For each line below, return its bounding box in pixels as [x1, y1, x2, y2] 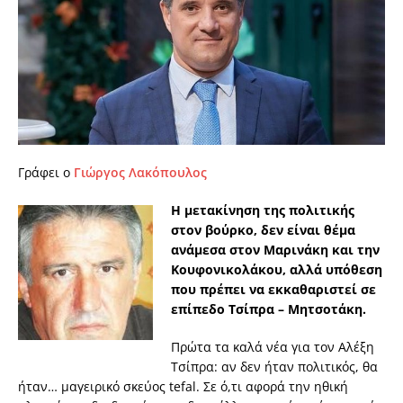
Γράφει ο [18, 164, 74, 182]
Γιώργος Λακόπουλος [74, 164, 207, 182]
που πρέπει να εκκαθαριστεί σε [171, 281, 376, 299]
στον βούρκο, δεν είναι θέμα [171, 221, 355, 239]
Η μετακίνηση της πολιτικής [171, 201, 354, 219]
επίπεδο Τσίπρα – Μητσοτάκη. [171, 300, 366, 318]
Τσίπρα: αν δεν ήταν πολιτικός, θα [171, 358, 378, 376]
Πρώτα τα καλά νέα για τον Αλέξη [171, 338, 374, 356]
